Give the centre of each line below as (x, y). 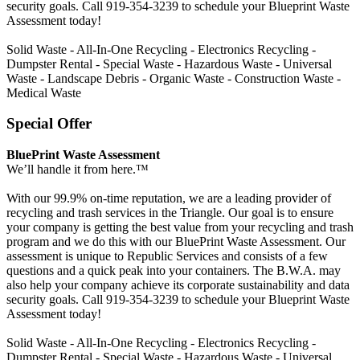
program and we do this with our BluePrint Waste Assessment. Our (176, 242)
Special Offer (49, 124)
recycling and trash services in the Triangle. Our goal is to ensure (170, 213)
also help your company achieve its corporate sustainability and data (178, 285)
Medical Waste (44, 92)
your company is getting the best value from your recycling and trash (180, 227)
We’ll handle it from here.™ (78, 170)
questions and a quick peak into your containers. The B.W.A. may (174, 271)
